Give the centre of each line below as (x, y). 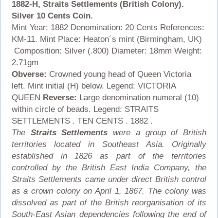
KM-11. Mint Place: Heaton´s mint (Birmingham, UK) (107, 39)
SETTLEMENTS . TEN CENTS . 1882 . (82, 121)
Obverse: (30, 74)
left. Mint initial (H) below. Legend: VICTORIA (93, 86)
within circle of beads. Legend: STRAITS (85, 109)
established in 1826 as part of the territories (109, 156)
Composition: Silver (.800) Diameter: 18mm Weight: (107, 51)
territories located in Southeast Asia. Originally (109, 144)
